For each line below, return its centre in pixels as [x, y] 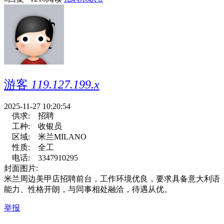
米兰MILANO [62, 137]
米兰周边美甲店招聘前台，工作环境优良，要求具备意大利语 [112, 179]
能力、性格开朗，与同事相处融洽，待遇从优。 [88, 189]
